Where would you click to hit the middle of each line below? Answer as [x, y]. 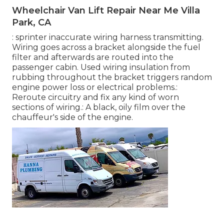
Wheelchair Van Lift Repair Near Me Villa [106, 10]
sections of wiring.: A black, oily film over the [99, 107]
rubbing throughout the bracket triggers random [112, 77]
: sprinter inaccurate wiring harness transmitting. [108, 37]
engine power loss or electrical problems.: [95, 87]
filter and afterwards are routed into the [93, 57]
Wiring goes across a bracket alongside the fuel [106, 47]
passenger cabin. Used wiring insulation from [101, 67]
